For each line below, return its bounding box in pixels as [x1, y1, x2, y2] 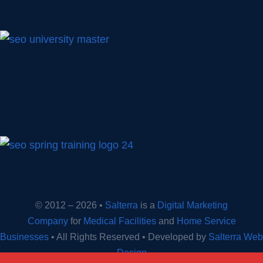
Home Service [176, 216, 236, 227]
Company [27, 216, 68, 227]
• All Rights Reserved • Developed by [49, 232, 208, 242]
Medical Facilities [83, 216, 156, 227]
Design [116, 248, 147, 258]
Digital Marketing [157, 200, 228, 211]
